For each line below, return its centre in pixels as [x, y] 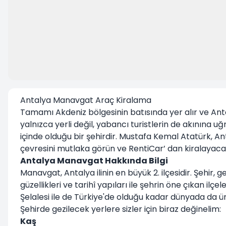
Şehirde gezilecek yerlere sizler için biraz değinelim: [121, 209]
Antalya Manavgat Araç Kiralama [86, 100]
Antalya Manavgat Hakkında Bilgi [94, 161]
